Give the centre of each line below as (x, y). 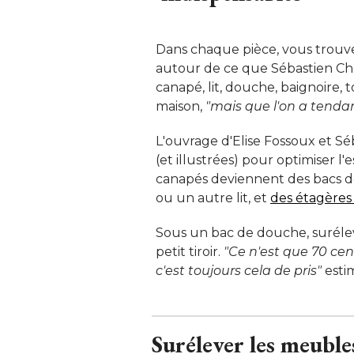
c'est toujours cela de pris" (239, 271)
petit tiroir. (190, 252)
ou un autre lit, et (213, 198)
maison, (181, 107)
